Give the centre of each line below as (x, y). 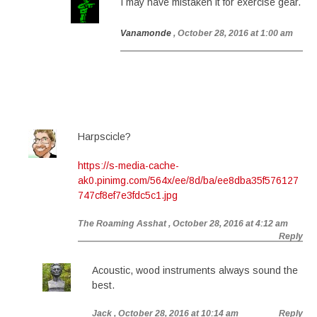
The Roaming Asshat (122, 224)
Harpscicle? (104, 137)
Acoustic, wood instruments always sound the (195, 270)
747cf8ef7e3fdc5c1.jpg (128, 195)
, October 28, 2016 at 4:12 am (228, 224)
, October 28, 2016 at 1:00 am (233, 33)
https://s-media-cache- (128, 166)
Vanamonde (146, 33)
